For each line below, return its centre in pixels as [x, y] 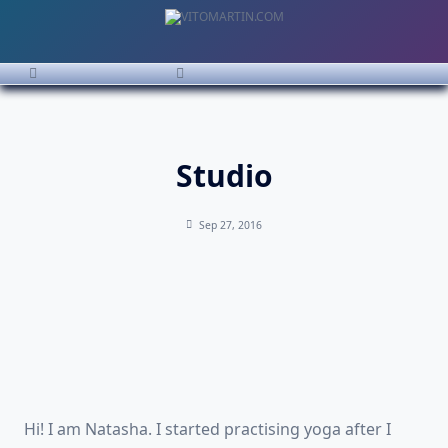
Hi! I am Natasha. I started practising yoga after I [207, 429]
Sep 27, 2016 [230, 225]
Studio [224, 175]
